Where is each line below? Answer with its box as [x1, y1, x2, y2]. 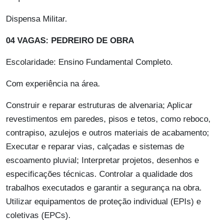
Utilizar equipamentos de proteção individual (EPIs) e [6, 197, 201, 207]
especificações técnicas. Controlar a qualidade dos [6, 169, 193, 179]
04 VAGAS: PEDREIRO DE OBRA [6, 36, 134, 46]
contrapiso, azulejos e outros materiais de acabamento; [6, 128, 209, 138]
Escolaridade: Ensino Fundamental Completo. [6, 57, 173, 67]
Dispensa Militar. [6, 14, 67, 24]
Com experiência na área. [6, 79, 100, 89]
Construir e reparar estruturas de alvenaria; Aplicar [6, 101, 192, 110]
